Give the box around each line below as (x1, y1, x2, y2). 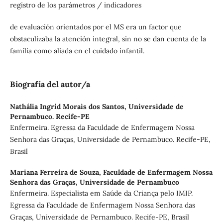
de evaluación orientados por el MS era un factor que (9, 22, 182, 31)
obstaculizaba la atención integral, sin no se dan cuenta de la (9, 34, 206, 43)
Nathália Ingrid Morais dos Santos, (9, 102, 128, 111)
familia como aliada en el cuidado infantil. (9, 46, 144, 55)
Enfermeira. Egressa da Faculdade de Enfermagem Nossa (9, 122, 195, 132)
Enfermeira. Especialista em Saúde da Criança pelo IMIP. (9, 188, 193, 198)
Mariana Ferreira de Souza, (9, 167, 103, 177)
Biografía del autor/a (9, 79, 90, 89)
